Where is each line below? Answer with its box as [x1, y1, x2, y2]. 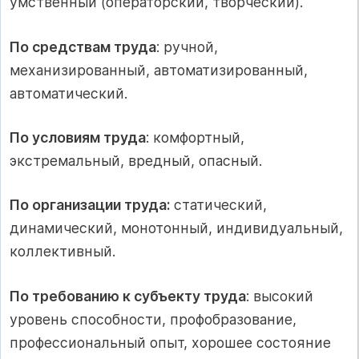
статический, [170, 196, 267, 214]
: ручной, [156, 38, 218, 55]
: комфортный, [146, 128, 244, 146]
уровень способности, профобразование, [10, 310, 296, 328]
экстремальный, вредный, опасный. [10, 151, 262, 169]
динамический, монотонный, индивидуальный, [10, 220, 343, 237]
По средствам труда [10, 38, 156, 55]
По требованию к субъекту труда [10, 287, 246, 305]
